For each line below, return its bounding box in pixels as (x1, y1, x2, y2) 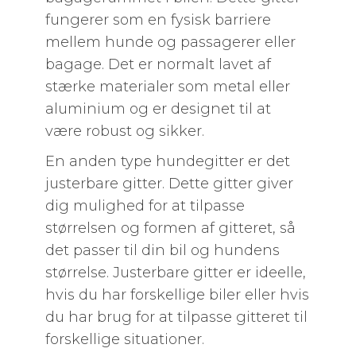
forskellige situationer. (44, 331, 204, 348)
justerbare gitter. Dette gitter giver (44, 175, 293, 192)
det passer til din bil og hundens (44, 242, 280, 259)
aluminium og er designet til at (44, 100, 271, 118)
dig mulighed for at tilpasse (44, 197, 245, 215)
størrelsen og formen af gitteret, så (44, 219, 296, 237)
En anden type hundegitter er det (44, 153, 290, 170)
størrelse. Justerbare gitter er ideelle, (44, 264, 306, 281)
